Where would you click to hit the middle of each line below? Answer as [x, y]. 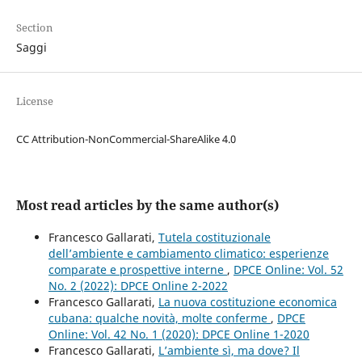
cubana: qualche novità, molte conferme [159, 318]
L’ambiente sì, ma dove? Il [229, 350]
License [34, 101]
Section [34, 27]
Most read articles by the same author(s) [147, 205]
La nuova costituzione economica [247, 301]
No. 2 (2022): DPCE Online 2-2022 [138, 285]
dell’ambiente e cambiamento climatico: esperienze [188, 253]
